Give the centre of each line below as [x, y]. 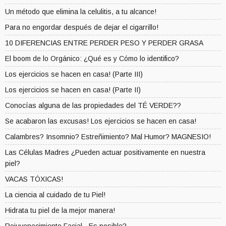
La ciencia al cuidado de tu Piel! [55, 195]
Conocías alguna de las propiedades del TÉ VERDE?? [93, 106]
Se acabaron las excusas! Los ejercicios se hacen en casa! [101, 121]
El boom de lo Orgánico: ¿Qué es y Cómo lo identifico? [92, 59]
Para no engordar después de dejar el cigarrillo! [82, 27]
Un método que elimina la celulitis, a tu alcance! [81, 12]
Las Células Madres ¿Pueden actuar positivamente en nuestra [105, 153]
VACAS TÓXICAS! [34, 179]
